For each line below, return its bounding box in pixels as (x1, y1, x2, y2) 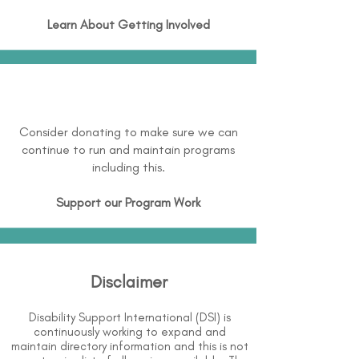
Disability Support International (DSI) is (29, 310, 231, 325)
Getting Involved (117, 17, 210, 32)
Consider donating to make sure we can (18, 124, 238, 139)
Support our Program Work (56, 195, 200, 210)
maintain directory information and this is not (11, 339, 248, 353)
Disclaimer (91, 272, 167, 292)
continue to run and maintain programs (22, 142, 235, 157)
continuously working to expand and (34, 325, 226, 339)
